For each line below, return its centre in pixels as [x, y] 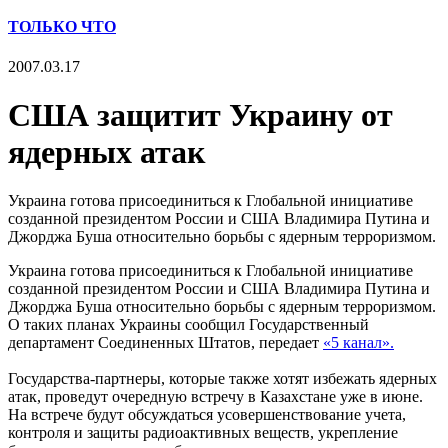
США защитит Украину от [200, 114]
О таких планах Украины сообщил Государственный [188, 325]
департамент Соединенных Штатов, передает [165, 343]
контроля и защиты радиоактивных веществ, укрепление [203, 433]
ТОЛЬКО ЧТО [62, 27]
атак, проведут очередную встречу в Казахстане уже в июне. [215, 397]
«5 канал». [358, 343]
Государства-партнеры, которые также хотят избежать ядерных [222, 379]
